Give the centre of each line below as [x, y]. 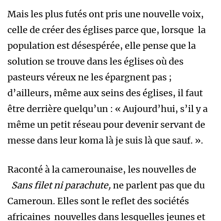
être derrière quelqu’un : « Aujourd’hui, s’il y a [108, 109]
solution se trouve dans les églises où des [95, 62]
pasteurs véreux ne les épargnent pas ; [90, 77]
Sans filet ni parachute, [60, 185]
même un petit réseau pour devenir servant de [106, 125]
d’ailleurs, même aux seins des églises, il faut [105, 93]
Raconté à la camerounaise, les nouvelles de [102, 170]
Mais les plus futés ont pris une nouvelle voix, [106, 14]
